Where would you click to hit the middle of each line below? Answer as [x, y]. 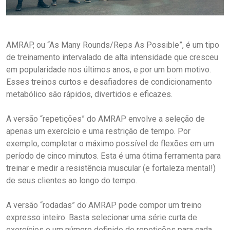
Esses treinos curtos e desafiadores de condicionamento [109, 82]
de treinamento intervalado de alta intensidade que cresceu [112, 57]
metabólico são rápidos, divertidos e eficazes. [89, 94]
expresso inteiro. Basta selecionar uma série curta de [102, 217]
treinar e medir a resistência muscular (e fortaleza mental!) [111, 168]
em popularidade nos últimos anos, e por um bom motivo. [109, 69]
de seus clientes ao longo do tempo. [72, 180]
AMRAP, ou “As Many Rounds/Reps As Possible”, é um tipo [113, 45]
